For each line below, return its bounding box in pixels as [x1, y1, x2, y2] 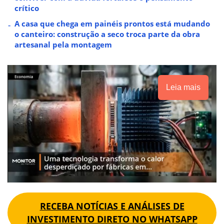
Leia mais [166, 82, 200, 91]
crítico [14, 2, 39, 13]
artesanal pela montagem [14, 39, 112, 49]
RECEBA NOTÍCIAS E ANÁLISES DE [39, 199, 184, 212]
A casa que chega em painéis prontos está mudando [14, 18, 210, 28]
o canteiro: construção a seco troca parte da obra [14, 28, 200, 39]
